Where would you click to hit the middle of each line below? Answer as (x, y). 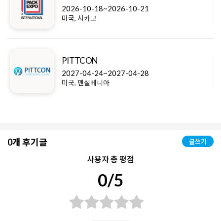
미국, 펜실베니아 (86, 83)
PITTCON (80, 61)
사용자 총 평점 (110, 159)
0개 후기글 (27, 142)
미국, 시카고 (79, 18)
